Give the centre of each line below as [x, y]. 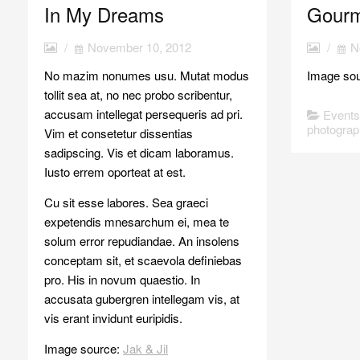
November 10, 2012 [140, 47]
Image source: [84, 348]
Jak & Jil [146, 348]
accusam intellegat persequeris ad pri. [144, 113]
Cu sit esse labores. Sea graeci [127, 202]
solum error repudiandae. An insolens [142, 240]
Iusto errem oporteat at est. [115, 171]
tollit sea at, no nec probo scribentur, [139, 94]
